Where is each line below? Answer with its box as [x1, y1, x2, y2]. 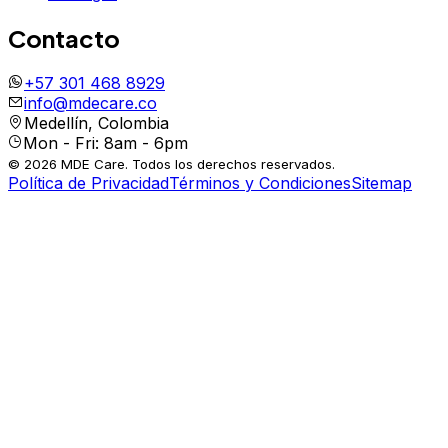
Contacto [8, 23, 120, 54]
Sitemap [351, 173, 412, 194]
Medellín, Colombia [24, 113, 169, 134]
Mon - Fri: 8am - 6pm [23, 133, 188, 154]
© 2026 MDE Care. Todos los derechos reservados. [8, 156, 335, 173]
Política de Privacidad [8, 173, 169, 194]
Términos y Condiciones [169, 173, 351, 194]
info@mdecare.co [24, 93, 157, 114]
